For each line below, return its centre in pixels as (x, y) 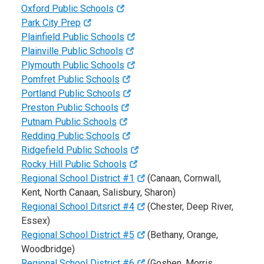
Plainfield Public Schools (73, 37)
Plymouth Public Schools (73, 65)
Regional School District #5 (78, 235)
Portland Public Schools (71, 94)
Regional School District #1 (78, 179)
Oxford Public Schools (67, 9)
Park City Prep (51, 23)
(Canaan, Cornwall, (183, 179)
